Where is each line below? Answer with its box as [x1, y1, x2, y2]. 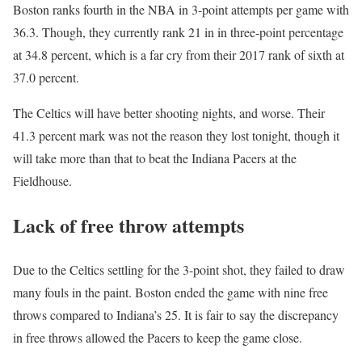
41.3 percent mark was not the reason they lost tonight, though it [13, 126, 339, 144]
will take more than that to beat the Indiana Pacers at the [13, 149, 297, 166]
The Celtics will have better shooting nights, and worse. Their [13, 103, 325, 121]
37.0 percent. [13, 68, 79, 86]
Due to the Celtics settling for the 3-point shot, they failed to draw [13, 260, 345, 278]
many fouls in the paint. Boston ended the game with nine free [13, 283, 328, 301]
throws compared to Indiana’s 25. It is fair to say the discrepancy [13, 305, 339, 323]
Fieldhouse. [13, 171, 72, 189]
